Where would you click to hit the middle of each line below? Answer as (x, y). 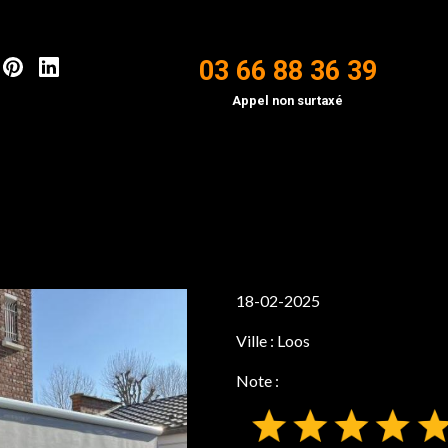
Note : (257, 380)
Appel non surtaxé (288, 100)
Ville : (256, 340)
